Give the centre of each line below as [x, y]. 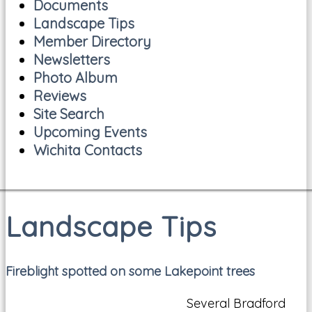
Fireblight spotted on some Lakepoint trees [130, 271]
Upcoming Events [90, 132]
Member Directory [92, 41]
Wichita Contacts [88, 150]
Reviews [60, 96]
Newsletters [72, 60]
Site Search [69, 114]
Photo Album [76, 78]
